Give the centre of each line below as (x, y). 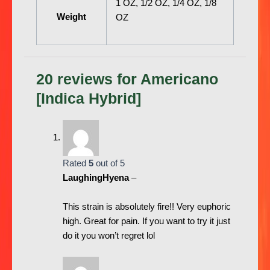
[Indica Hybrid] (89, 99)
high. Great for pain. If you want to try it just (146, 221)
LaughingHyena (97, 178)
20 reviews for (88, 79)
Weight (71, 17)
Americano (179, 79)
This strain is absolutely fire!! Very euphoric (146, 206)
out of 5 (109, 164)
